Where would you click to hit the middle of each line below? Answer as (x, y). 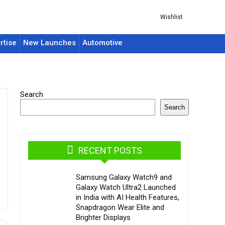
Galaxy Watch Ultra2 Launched (126, 187)
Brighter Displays (103, 217)
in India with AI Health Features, (128, 197)
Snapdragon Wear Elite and (120, 207)
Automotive (102, 43)
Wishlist (172, 17)
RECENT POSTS (110, 150)
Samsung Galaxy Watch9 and (124, 177)
